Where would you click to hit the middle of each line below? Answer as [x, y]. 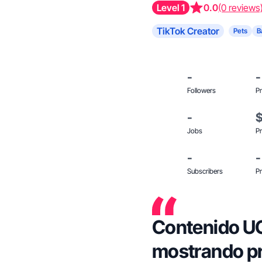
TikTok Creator [188, 31]
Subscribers [205, 171]
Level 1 [171, 8]
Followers [201, 90]
